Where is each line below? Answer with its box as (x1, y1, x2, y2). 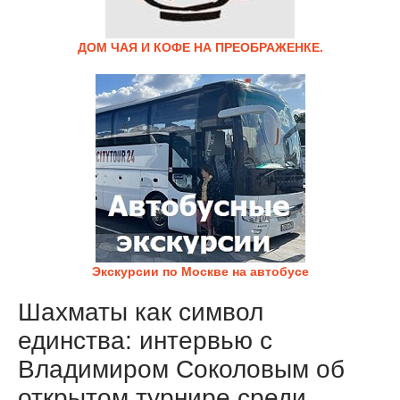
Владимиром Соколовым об (18, 355, 345, 383)
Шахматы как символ (18, 298, 263, 326)
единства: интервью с (18, 327, 272, 354)
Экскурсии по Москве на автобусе (91, 264, 309, 279)
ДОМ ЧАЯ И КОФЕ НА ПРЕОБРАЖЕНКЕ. (77, 40, 323, 54)
